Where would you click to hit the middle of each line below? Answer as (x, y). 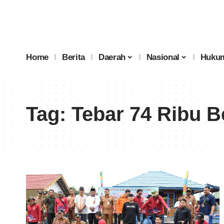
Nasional (163, 57)
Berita (74, 57)
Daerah (112, 57)
